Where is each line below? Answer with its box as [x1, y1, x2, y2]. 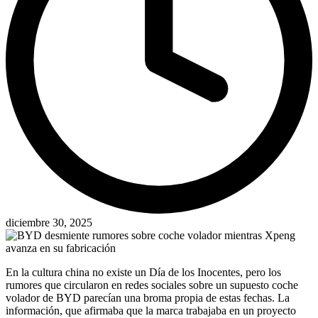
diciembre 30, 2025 [6, 216, 92, 229]
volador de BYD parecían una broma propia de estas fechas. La [6, 291, 290, 304]
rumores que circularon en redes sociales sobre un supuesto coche [6, 278, 298, 291]
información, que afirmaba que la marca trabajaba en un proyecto [6, 304, 296, 317]
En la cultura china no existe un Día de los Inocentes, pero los [6, 265, 281, 278]
